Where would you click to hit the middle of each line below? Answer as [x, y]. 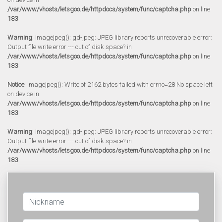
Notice [16, 84]
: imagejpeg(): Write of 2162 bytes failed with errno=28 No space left [118, 84]
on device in [23, 94]
